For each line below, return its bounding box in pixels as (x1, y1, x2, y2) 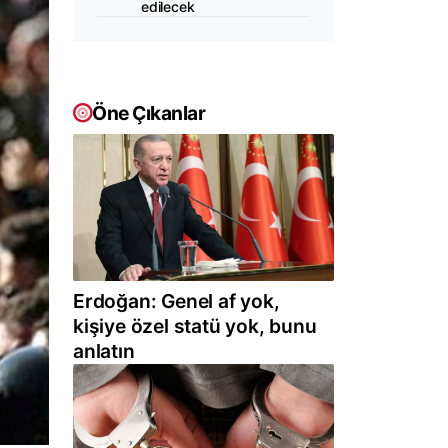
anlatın (73, 339, 135, 364)
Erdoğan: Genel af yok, (73, 289, 280, 314)
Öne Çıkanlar (92, 101, 205, 125)
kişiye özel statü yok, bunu (73, 314, 317, 339)
